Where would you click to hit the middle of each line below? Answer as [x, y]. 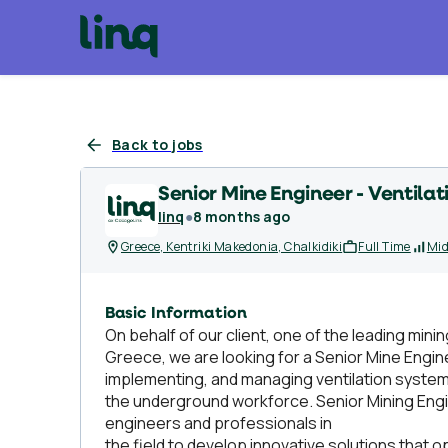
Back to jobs [157, 144]
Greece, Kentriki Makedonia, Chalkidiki [232, 246]
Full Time [384, 246]
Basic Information [176, 314]
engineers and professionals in [218, 423]
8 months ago [241, 216]
